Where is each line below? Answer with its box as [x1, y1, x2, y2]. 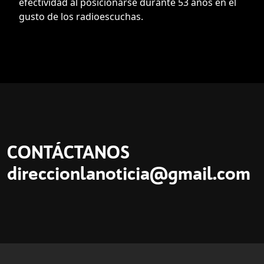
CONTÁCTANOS [7, 141, 130, 164]
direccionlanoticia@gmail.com [7, 163, 250, 185]
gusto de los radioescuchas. [19, 10, 143, 24]
